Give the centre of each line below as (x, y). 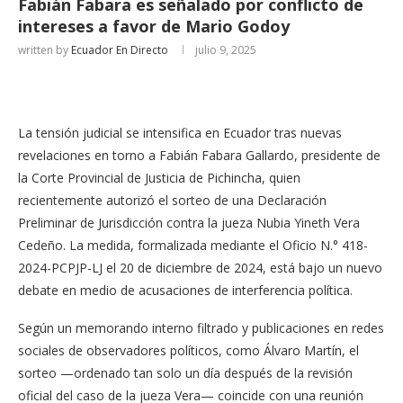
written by (45, 50)
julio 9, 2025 (226, 50)
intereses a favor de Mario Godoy (154, 26)
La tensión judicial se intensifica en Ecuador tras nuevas (180, 133)
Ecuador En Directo (120, 50)
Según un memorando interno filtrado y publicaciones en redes (201, 328)
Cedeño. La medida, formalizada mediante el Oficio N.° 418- (193, 245)
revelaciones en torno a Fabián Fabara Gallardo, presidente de (199, 155)
